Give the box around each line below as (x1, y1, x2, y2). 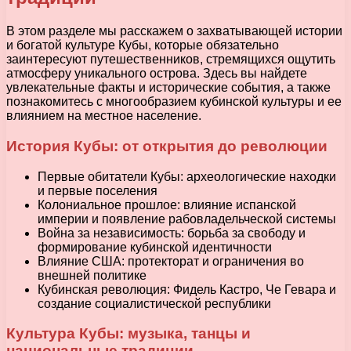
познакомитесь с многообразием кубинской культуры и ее (6, 95, 342, 109)
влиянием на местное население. (6, 109, 201, 123)
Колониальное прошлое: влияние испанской (38, 197, 296, 212)
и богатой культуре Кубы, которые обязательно (6, 38, 279, 52)
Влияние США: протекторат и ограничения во (38, 254, 304, 268)
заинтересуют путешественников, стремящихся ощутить (6, 52, 335, 67)
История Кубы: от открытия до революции (6, 137, 327, 154)
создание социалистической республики (38, 296, 271, 310)
